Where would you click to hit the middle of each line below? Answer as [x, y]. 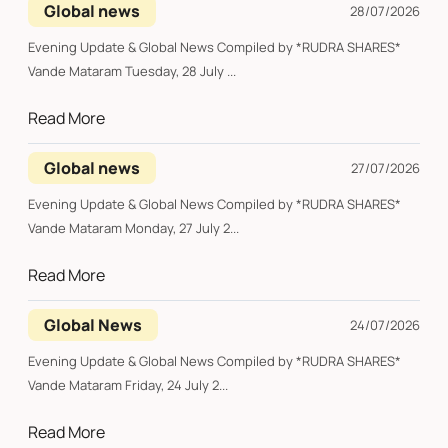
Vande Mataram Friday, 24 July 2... [176, 385]
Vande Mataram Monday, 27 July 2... [182, 228]
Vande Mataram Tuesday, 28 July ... [180, 71]
